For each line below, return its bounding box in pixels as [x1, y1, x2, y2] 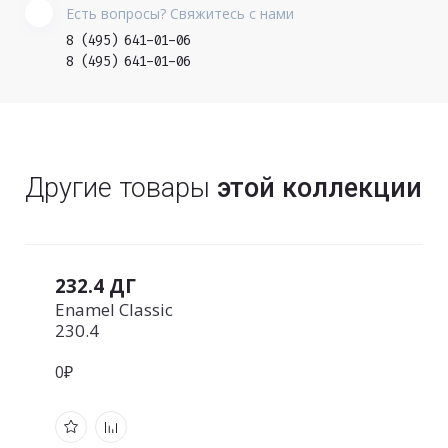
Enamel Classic [55, 298, 173, 321]
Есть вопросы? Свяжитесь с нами [66, 4, 294, 23]
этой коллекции [217, 172, 422, 204]
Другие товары [25, 172, 217, 204]
